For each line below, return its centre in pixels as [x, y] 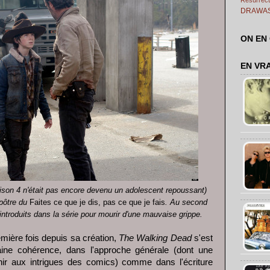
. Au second [186, 202]
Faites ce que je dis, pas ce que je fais [97, 202]
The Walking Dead [157, 238]
